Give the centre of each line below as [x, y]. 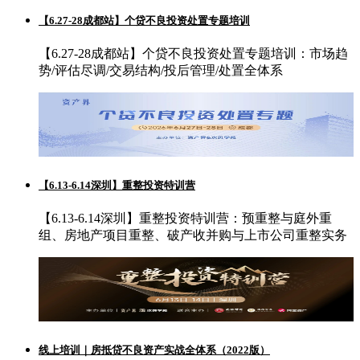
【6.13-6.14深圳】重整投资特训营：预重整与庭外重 [185, 219]
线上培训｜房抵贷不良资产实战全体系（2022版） [154, 350]
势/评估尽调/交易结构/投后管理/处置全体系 [161, 70]
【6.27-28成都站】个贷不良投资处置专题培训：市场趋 [193, 53]
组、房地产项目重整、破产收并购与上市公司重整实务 [193, 235]
